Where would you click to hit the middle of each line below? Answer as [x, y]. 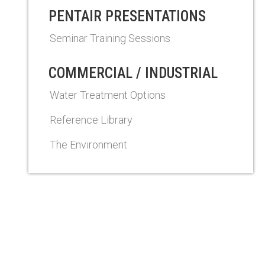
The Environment [88, 145]
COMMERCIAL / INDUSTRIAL [133, 73]
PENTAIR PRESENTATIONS [127, 16]
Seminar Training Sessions [110, 38]
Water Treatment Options [108, 95]
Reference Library [91, 120]
